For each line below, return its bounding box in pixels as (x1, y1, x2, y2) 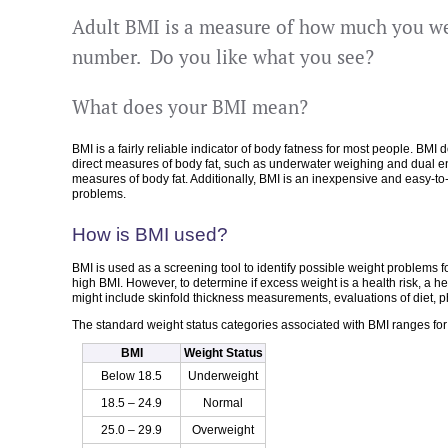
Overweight (192, 422, 254, 437)
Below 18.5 (101, 368, 162, 383)
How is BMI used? (72, 223, 228, 245)
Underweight (188, 368, 258, 383)
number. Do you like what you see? (72, 44, 374, 69)
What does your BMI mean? (72, 94, 308, 119)
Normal (203, 395, 243, 410)
